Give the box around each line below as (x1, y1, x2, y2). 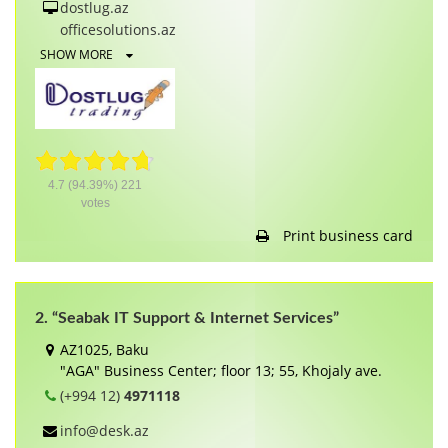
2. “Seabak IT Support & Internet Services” (35, 310, 339, 327)
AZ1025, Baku (60, 340, 149, 360)
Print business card (279, 226, 413, 246)
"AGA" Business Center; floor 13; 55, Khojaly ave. (60, 361, 382, 381)
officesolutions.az (60, 19, 176, 39)
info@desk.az (60, 421, 149, 441)
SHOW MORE (40, 45, 116, 63)
